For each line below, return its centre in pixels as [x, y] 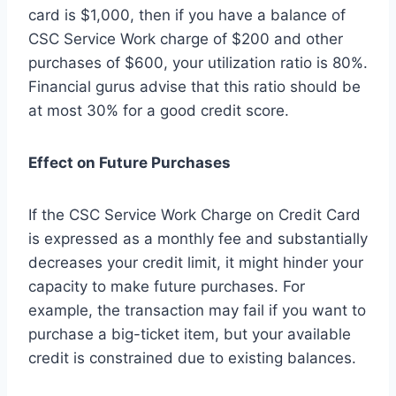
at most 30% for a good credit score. [159, 111]
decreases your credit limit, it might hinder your [196, 263]
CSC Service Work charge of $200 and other [186, 39]
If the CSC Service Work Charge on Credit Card [194, 215]
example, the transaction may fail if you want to [197, 311]
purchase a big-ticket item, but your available [190, 335]
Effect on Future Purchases [129, 163]
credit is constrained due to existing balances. [192, 358]
